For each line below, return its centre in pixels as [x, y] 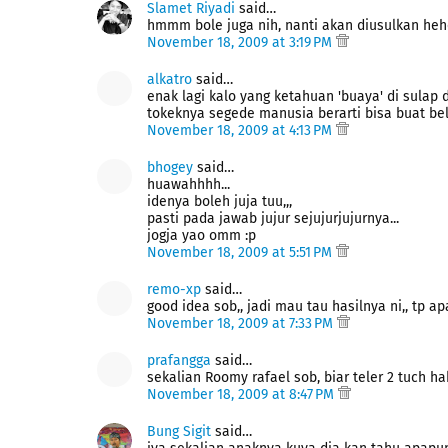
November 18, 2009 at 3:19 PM [241, 42]
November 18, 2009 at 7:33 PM [242, 323]
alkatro [169, 79]
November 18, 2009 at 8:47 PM [242, 394]
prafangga [179, 360]
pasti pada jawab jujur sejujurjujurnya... [273, 218]
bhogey [170, 167]
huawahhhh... [188, 184]
